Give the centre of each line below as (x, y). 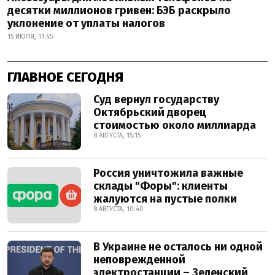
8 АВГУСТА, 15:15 (117, 136)
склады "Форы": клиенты (161, 186)
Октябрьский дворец (150, 113)
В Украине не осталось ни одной (178, 247)
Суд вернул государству (156, 100)
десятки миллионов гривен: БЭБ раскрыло (119, 11)
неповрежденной (139, 260)
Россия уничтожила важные (168, 173)
